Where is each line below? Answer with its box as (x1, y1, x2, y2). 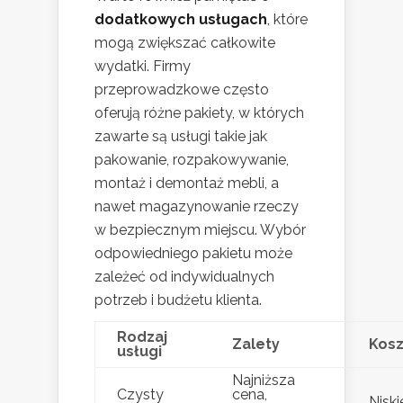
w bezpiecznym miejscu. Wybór (94, 220, 306, 238)
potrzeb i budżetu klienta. (94, 291, 262, 309)
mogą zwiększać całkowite (94, 33, 275, 51)
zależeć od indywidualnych (94, 267, 274, 285)
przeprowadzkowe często (94, 80, 269, 98)
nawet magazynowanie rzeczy (94, 197, 299, 215)
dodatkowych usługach (94, 10, 267, 28)
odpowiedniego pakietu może (94, 244, 292, 262)
